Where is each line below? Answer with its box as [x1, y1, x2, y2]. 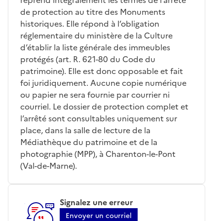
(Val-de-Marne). [20, 159, 77, 172]
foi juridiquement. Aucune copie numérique [20, 76, 186, 89]
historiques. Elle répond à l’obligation [20, 17, 159, 30]
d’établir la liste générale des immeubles [20, 41, 170, 53]
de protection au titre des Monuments [20, 5, 165, 18]
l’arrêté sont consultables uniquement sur [20, 112, 177, 124]
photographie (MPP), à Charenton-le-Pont [20, 147, 176, 160]
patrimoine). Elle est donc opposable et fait [20, 65, 183, 77]
